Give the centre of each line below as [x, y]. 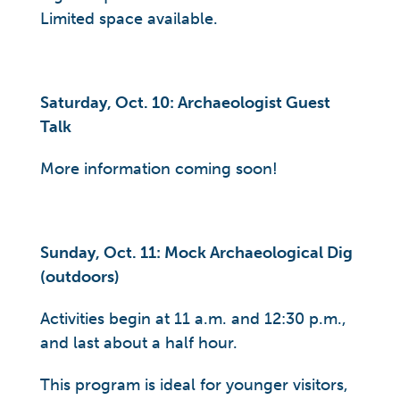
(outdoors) [80, 277]
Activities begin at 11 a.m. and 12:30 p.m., [193, 319]
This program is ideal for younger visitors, [194, 385]
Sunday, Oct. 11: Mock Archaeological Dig [196, 253]
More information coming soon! [159, 169]
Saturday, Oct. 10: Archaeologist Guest [185, 103]
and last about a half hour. [139, 343]
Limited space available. [129, 19]
